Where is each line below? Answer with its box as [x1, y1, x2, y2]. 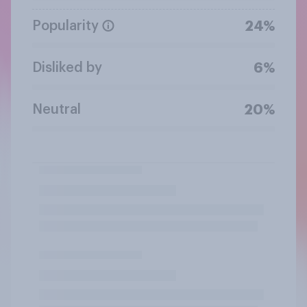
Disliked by [32, 60, 102, 75]
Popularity [32, 19, 99, 33]
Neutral [32, 102, 81, 116]
